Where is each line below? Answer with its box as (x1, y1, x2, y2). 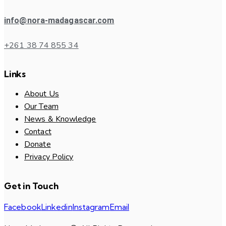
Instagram (72, 202, 110, 212)
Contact (24, 126, 51, 138)
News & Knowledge (24, 114, 96, 125)
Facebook (4, 202, 41, 212)
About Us (24, 88, 59, 100)
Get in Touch (4, 180, 59, 192)
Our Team (24, 101, 59, 112)
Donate (24, 139, 51, 150)
